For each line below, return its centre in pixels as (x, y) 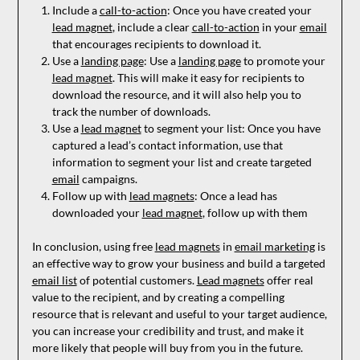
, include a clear (152, 27)
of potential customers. (137, 280)
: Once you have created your (239, 10)
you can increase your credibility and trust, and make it (168, 331)
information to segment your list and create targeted (182, 162)
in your (279, 27)
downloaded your (97, 213)
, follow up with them (255, 213)
